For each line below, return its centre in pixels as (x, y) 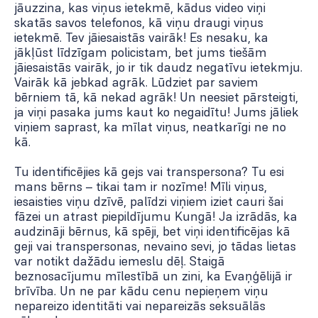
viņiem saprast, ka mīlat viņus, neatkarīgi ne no (150, 127)
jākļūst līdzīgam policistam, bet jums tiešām (141, 53)
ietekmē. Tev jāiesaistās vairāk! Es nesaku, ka (141, 38)
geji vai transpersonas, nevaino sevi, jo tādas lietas (155, 246)
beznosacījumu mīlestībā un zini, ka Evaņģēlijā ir (153, 276)
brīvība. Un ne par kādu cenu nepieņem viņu (141, 291)
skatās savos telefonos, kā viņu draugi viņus (139, 23)
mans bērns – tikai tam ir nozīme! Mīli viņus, (141, 187)
